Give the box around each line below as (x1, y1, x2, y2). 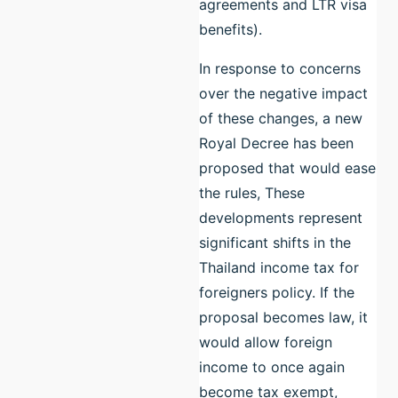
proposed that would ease (199, 158, 376, 177)
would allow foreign (199, 332, 332, 351)
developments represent (199, 208, 362, 227)
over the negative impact (199, 84, 368, 102)
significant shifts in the (199, 233, 351, 251)
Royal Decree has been (199, 133, 354, 152)
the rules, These (199, 183, 305, 202)
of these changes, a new (199, 108, 362, 127)
